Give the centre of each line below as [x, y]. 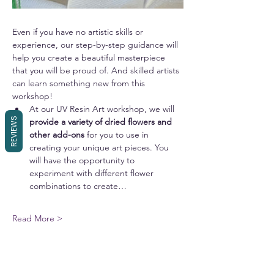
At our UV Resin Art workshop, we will [103, 109]
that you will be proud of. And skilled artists [97, 70]
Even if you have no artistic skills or [79, 32]
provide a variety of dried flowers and [102, 122]
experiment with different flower [93, 173]
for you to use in [119, 135]
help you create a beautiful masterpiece [90, 57]
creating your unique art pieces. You [100, 147]
